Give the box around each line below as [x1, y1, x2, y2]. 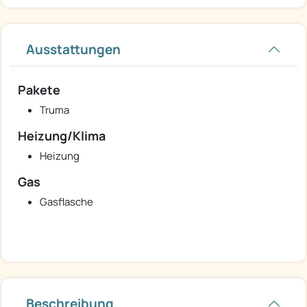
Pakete [18, 82, 60, 99]
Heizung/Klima [18, 127, 106, 145]
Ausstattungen [26, 40, 121, 59]
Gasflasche [40, 195, 93, 210]
